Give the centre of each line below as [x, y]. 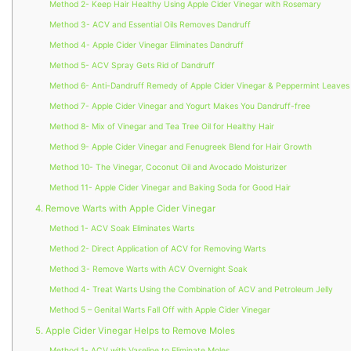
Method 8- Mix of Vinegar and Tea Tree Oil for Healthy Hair [161, 127]
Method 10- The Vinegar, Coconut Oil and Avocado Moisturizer [168, 168]
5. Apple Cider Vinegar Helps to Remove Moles [136, 331]
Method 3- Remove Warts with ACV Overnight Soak [148, 270]
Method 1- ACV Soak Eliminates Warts [121, 229]
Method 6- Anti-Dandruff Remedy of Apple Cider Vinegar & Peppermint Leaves [199, 86]
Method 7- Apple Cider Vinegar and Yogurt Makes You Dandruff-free [179, 107]
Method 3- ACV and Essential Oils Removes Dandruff [150, 25]
